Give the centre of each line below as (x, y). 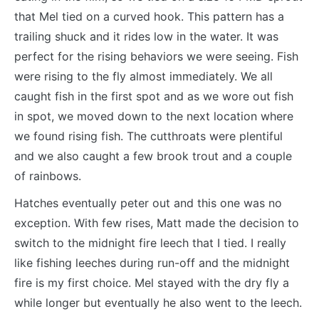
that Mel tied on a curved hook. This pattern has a (149, 17)
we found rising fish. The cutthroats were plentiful (148, 136)
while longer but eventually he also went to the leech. (158, 303)
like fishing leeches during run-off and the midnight (152, 263)
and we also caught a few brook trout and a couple (153, 156)
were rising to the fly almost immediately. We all (143, 77)
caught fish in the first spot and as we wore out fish (154, 96)
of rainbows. (48, 176)
